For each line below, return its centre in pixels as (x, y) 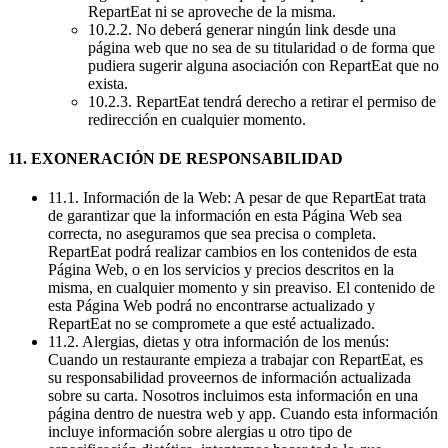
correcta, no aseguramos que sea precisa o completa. (212, 234)
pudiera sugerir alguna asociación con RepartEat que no (263, 65)
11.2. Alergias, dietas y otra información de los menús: (218, 342)
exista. (110, 83)
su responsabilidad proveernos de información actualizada (229, 378)
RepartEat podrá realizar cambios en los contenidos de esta (232, 252)
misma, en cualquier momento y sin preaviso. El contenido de (241, 288)
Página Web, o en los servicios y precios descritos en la (221, 270)
